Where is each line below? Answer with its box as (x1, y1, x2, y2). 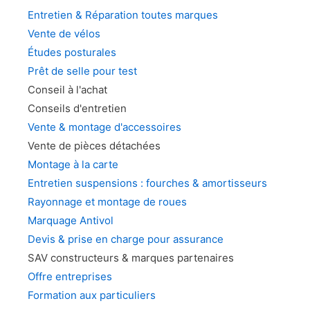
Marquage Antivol (28, 213, 113, 227)
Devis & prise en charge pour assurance (28, 232, 224, 246)
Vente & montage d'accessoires (28, 120, 181, 134)
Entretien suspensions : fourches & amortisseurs (28, 176, 267, 190)
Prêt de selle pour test (28, 64, 137, 77)
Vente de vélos (28, 26, 100, 40)
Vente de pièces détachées (28, 138, 161, 152)
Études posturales (28, 45, 116, 59)
